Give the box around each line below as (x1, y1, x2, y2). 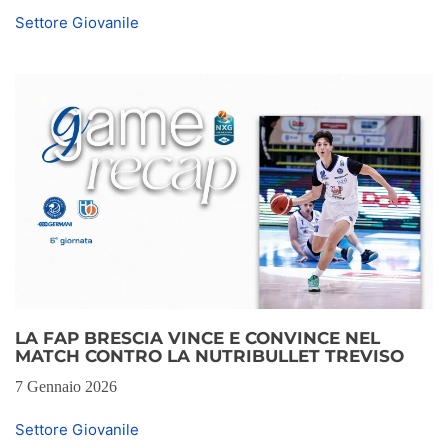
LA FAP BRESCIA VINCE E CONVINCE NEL (15, 328, 380, 349)
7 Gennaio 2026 (15, 378, 117, 396)
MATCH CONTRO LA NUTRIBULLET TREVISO (15, 346, 404, 367)
